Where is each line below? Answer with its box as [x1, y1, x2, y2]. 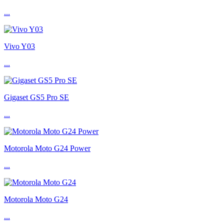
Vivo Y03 [4, 42, 35, 51]
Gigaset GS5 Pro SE [4, 93, 69, 102]
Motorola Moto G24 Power [4, 144, 90, 153]
